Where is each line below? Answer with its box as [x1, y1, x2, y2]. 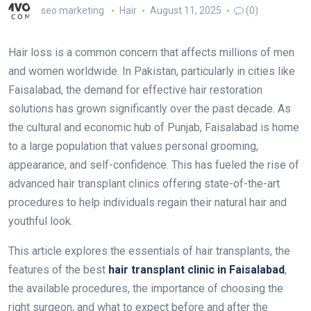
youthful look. [8, 215, 73, 228]
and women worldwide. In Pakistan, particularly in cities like [8, 65, 295, 78]
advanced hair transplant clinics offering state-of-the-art [8, 177, 280, 190]
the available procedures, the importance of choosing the [8, 282, 283, 295]
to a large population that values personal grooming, [8, 140, 258, 153]
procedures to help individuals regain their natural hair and [8, 196, 287, 209]
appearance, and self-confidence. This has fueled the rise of [8, 158, 299, 171]
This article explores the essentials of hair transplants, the [8, 244, 290, 258]
